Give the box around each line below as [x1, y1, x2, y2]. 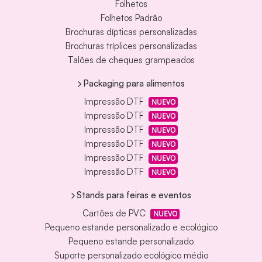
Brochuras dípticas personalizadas [65, 26, 197, 38]
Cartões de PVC [82, 208, 146, 219]
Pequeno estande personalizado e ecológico [44, 222, 218, 233]
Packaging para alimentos [83, 77, 185, 89]
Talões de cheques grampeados [67, 54, 195, 66]
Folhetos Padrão [100, 12, 162, 24]
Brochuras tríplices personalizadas [65, 40, 197, 52]
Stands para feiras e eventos [77, 189, 191, 201]
